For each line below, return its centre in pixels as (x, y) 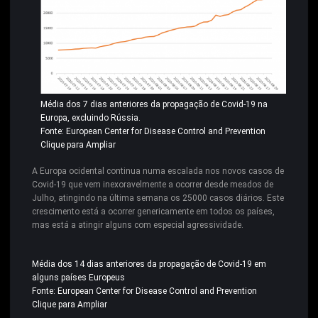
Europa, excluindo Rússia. (91, 118)
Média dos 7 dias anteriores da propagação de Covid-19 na (154, 105)
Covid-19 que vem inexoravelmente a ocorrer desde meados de (153, 185)
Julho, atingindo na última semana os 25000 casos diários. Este (158, 198)
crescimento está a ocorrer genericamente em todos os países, (153, 212)
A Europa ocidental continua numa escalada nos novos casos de (158, 171)
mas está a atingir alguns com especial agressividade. (138, 225)
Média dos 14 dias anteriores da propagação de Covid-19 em (149, 264)
